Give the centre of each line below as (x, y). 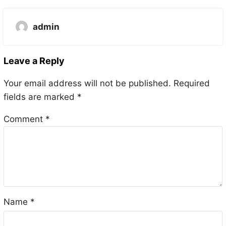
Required (191, 83)
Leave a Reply (34, 61)
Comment (24, 119)
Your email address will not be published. (87, 83)
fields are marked (40, 97)
